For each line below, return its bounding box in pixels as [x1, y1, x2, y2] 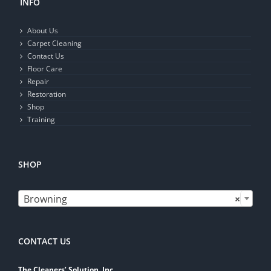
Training [27, 114, 55, 125]
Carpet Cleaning [27, 38, 82, 49]
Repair [27, 76, 49, 87]
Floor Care [27, 64, 62, 74]
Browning [24, 192, 67, 206]
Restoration [27, 89, 66, 100]
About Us [27, 25, 58, 36]
